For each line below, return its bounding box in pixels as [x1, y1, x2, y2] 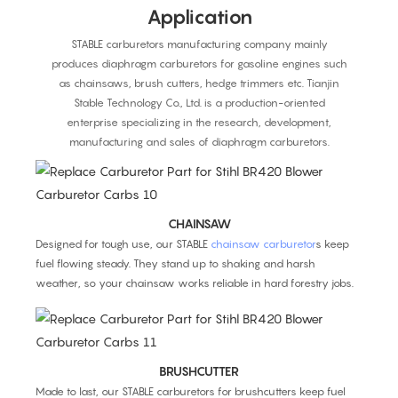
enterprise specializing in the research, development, [67, 115, 331, 129]
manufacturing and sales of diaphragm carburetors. [68, 134, 330, 148]
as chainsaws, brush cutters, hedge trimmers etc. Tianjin [59, 76, 339, 90]
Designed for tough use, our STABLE [36, 236, 211, 251]
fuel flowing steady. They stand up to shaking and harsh [36, 256, 315, 270]
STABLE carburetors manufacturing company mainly [70, 36, 328, 51]
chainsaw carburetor [211, 236, 315, 251]
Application [146, 5, 252, 29]
